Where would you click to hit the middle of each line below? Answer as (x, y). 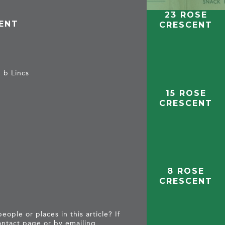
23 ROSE (186, 15)
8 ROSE (186, 171)
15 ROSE (186, 93)
